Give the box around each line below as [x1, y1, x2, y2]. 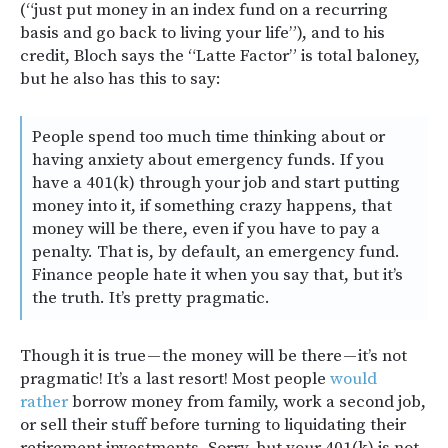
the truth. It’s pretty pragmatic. [32, 286, 270, 309]
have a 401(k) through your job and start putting [32, 171, 400, 194]
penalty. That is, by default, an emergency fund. [32, 240, 400, 263]
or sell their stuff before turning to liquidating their [20, 413, 406, 436]
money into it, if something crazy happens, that [32, 194, 392, 217]
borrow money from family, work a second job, [68, 390, 426, 413]
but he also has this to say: [20, 67, 221, 90]
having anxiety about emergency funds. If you [32, 148, 384, 171]
